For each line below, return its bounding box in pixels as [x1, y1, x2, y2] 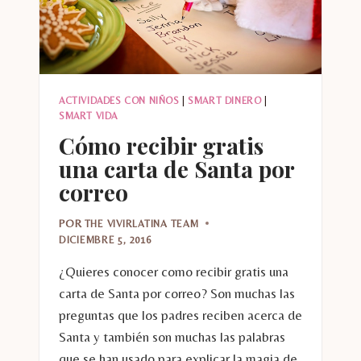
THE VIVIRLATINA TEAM [84, 217, 199, 230]
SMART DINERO [188, 95, 262, 107]
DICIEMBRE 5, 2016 [59, 233, 151, 246]
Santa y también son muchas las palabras [59, 328, 285, 345]
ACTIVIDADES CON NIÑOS [59, 95, 180, 107]
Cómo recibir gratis [59, 131, 263, 161]
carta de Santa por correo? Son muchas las [59, 284, 295, 301]
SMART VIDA [59, 110, 118, 122]
